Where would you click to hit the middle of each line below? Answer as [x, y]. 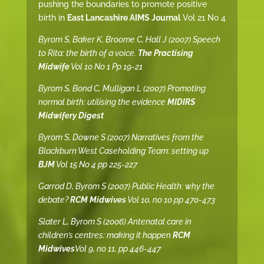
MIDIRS [181, 102]
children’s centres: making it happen [105, 235]
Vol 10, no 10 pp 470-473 [170, 200]
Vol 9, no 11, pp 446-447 [118, 249]
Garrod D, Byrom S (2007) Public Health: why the [126, 187]
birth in [52, 18]
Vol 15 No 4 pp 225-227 [96, 165]
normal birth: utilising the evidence [103, 102]
